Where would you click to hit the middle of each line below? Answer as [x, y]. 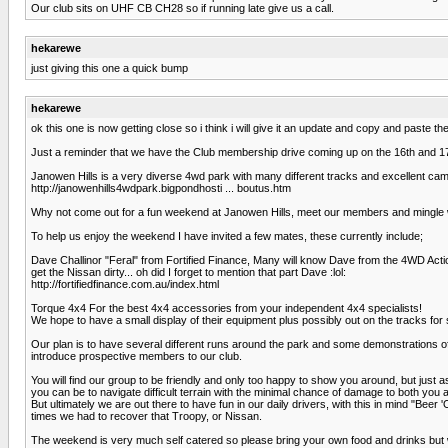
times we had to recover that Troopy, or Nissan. [146, 415]
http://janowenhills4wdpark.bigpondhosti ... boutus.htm [161, 187]
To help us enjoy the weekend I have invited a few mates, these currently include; [227, 235]
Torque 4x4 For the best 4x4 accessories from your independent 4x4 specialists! [226, 307]
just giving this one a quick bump [109, 67]
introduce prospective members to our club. [136, 355]
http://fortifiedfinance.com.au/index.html [125, 283]
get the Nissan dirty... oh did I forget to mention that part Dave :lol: [188, 271]
